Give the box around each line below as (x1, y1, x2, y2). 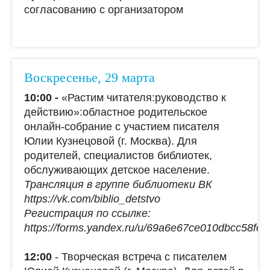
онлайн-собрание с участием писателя (24, 121, 219, 133)
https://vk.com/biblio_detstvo (24, 193, 160, 205)
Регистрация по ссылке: (24, 207, 151, 219)
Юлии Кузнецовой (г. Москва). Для (24, 135, 197, 147)
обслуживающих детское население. (24, 164, 210, 176)
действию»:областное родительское (24, 106, 207, 118)
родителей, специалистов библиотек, (24, 149, 212, 162)
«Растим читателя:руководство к (61, 92, 226, 104)
